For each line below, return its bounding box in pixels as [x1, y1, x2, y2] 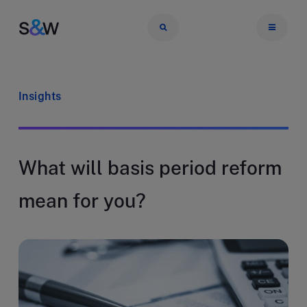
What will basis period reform [19, 156, 282, 179]
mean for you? [19, 189, 146, 212]
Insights [19, 90, 62, 103]
